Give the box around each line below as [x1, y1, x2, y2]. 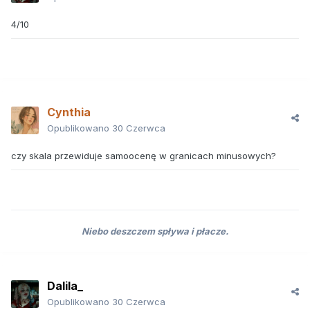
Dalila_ [47, 279, 83, 293]
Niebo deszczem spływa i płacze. [82, 226, 228, 237]
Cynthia [47, 105, 91, 120]
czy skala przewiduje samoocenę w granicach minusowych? [11, 150, 276, 162]
